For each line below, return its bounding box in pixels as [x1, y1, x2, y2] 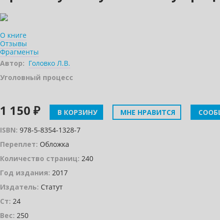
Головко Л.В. [28, 58, 70, 68]
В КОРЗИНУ [55, 108, 97, 117]
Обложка [38, 139, 69, 149]
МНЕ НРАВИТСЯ [118, 108, 175, 117]
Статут [39, 182, 63, 192]
